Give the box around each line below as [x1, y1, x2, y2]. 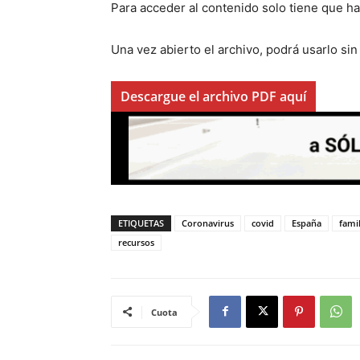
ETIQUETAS [118, 216, 164, 229]
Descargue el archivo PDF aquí [121, 87, 306, 105]
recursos [118, 235, 154, 248]
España [292, 216, 321, 229]
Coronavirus [182, 216, 234, 229]
